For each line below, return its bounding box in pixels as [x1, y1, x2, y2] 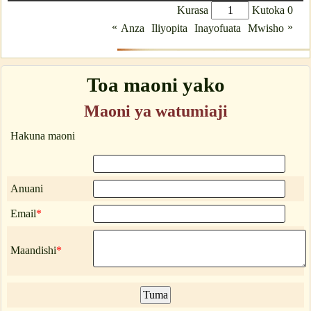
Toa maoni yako [86, 74, 225, 96]
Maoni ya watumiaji [83, 102, 228, 120]
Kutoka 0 [249, 4, 293, 16]
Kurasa [177, 4, 211, 16]
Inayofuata [194, 22, 241, 34]
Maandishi [10, 244, 56, 256]
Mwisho [248, 22, 284, 34]
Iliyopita [151, 22, 187, 34]
